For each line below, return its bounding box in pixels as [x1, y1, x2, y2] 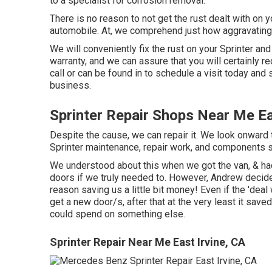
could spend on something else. [50, 208, 185, 220]
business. [50, 80, 91, 91]
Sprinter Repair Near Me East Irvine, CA [50, 236, 245, 248]
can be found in [78, 67, 142, 79]
